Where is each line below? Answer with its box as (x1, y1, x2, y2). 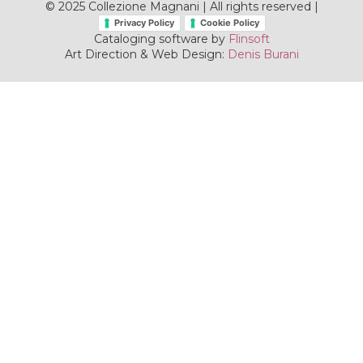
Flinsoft (228, 32, 270, 47)
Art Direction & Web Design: (64, 47, 228, 62)
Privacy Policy (113, 17, 174, 29)
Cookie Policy (199, 17, 259, 29)
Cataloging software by (93, 32, 228, 47)
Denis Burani (227, 47, 299, 62)
